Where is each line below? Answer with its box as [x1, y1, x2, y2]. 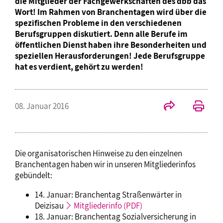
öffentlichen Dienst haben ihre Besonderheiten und [15, 39, 207, 50]
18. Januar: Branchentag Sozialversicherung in [35, 211, 196, 222]
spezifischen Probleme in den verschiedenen [15, 17, 182, 28]
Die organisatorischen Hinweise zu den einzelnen [15, 147, 182, 159]
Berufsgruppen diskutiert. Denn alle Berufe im [15, 28, 188, 39]
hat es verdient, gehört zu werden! [15, 61, 143, 72]
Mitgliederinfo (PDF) [73, 200, 142, 211]
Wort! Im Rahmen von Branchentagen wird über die [15, 6, 207, 17]
